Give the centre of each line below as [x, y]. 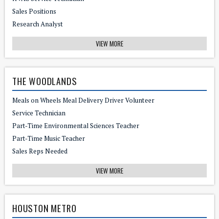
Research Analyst [38, 24]
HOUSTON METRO [44, 208]
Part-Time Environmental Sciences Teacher [76, 125]
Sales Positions [34, 11]
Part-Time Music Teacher [49, 138]
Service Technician [39, 113]
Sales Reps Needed [40, 151]
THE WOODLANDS [45, 81]
